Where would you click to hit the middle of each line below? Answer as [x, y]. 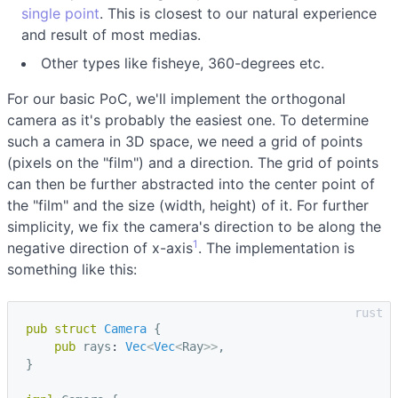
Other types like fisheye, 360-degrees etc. [183, 63]
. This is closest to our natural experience [238, 13]
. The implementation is [276, 247]
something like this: [72, 269]
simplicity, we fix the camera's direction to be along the [194, 226]
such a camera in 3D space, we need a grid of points [185, 141]
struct [76, 328]
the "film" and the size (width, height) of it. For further [188, 205]
